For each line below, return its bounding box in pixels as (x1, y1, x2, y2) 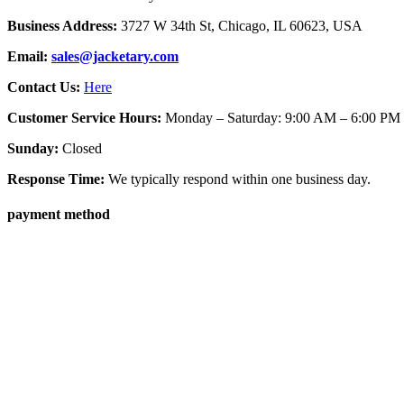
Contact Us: (7, 78, 84, 95)
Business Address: (7, 17, 121, 33)
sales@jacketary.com (51, 48, 179, 64)
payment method (7, 207, 110, 223)
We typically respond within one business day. (105, 170, 371, 187)
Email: (7, 48, 51, 64)
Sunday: (7, 140, 59, 156)
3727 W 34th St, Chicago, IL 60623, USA (121, 17, 363, 33)
